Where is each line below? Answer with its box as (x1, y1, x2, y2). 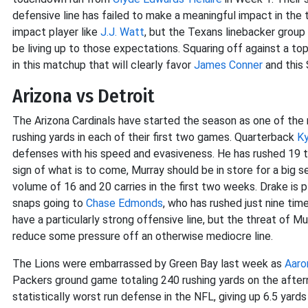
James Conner (194, 58, 263, 71)
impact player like (12, 25, 100, 38)
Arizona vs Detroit (12, 85, 155, 107)
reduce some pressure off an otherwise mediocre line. (12, 230, 273, 243)
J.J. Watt (100, 25, 144, 38)
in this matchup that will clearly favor (12, 58, 194, 71)
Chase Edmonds (86, 197, 163, 210)
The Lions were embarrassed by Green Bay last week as (12, 257, 285, 270)
